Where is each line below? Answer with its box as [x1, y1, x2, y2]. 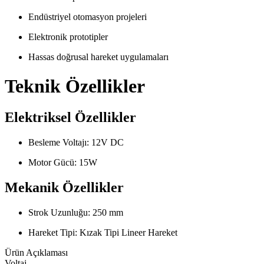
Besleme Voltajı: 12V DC [28, 137, 124, 148]
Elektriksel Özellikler [5, 110, 136, 126]
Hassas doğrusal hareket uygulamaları [28, 52, 169, 62]
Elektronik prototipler [28, 32, 108, 42]
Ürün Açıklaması [5, 247, 68, 258]
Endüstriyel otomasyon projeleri [28, 12, 147, 22]
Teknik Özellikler [5, 75, 145, 97]
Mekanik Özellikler [5, 179, 124, 195]
